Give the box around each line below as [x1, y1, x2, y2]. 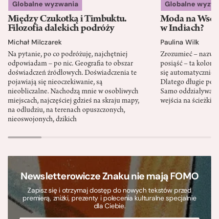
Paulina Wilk [160, 37, 199, 46]
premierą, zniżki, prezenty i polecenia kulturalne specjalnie [22, 193, 197, 202]
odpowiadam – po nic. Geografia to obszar [8, 60, 133, 68]
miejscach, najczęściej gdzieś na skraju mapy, [8, 97, 139, 105]
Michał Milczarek [8, 37, 62, 46]
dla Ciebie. [93, 201, 126, 210]
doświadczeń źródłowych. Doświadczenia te [8, 69, 137, 77]
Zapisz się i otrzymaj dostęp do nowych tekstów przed [27, 185, 192, 195]
